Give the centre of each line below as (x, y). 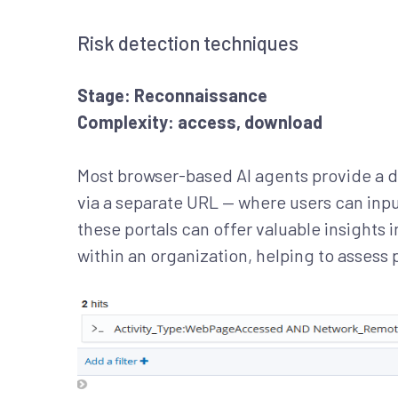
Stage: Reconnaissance (172, 96)
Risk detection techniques (188, 43)
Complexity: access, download (200, 122)
